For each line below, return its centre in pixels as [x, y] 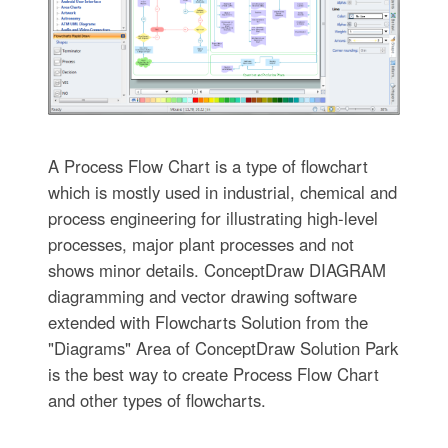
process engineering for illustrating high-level [212, 217]
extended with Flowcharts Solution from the [207, 321]
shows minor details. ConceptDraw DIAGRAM [216, 269]
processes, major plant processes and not [200, 243]
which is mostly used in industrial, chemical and [222, 191]
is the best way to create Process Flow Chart [213, 373]
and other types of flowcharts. [156, 399]
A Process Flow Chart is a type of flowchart [207, 165]
